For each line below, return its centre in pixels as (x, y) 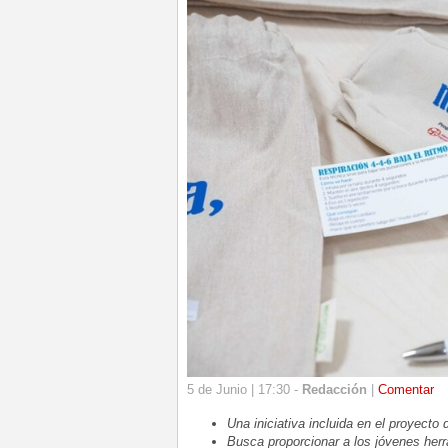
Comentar (406, 390)
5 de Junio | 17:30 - (244, 390)
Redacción (334, 390)
